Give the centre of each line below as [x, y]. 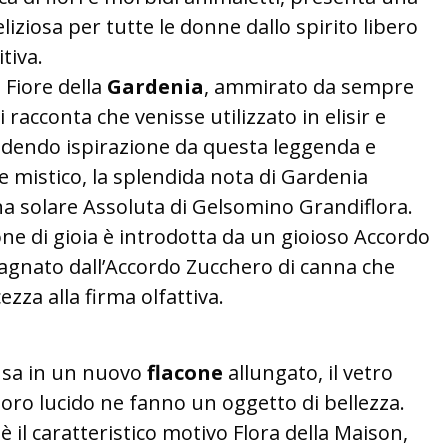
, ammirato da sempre [309, 86]
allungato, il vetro [308, 372]
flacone [185, 372]
